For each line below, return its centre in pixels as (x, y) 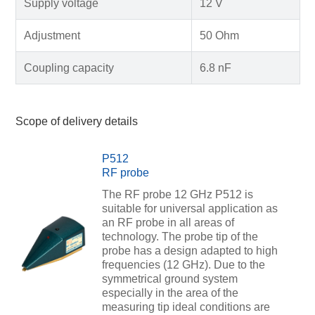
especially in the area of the (170, 292)
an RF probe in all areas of (168, 222)
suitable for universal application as (189, 208)
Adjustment (52, 35)
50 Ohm (219, 35)
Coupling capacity (69, 67)
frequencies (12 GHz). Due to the (183, 264)
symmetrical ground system (169, 278)
